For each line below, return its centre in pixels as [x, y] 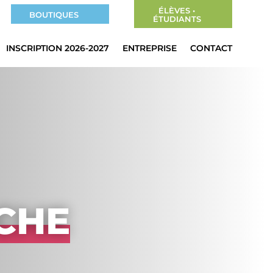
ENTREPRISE [149, 48]
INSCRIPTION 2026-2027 [57, 48]
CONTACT [211, 48]
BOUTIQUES [54, 15]
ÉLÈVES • [177, 10]
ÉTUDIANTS [177, 19]
